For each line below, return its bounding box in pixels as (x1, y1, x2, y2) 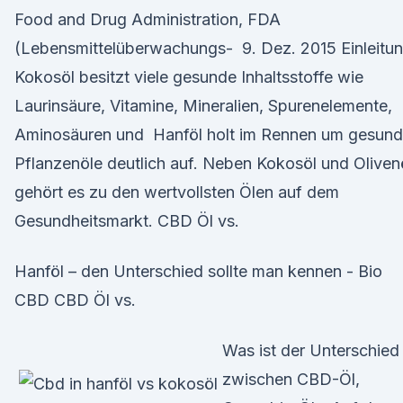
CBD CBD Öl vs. (14, 291, 136, 309)
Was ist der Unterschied (222, 341, 399, 360)
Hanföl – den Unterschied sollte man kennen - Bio (14, 262, 382, 281)
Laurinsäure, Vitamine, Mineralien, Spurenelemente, (14, 96, 392, 115)
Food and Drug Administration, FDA (14, 10, 281, 29)
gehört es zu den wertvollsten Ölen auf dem (14, 183, 339, 201)
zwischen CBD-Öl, (222, 370, 360, 389)
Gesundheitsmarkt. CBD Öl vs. (14, 211, 239, 230)
